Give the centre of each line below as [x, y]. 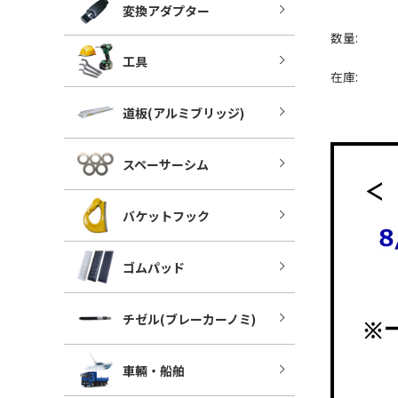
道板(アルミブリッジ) [183, 112]
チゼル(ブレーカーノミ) [189, 318]
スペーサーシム [166, 164]
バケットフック [166, 215]
